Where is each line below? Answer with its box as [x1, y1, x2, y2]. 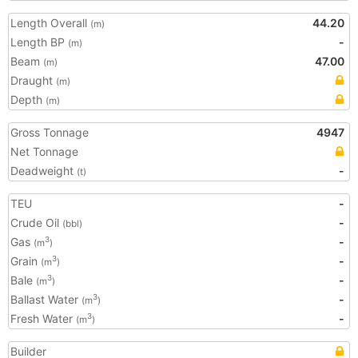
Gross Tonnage [10, 125, 89, 139]
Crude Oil [10, 216, 62, 229]
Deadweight [10, 164, 77, 177]
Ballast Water [10, 292, 82, 306]
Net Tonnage [10, 145, 78, 158]
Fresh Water [10, 312, 76, 325]
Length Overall [10, 16, 90, 30]
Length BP [10, 35, 68, 49]
